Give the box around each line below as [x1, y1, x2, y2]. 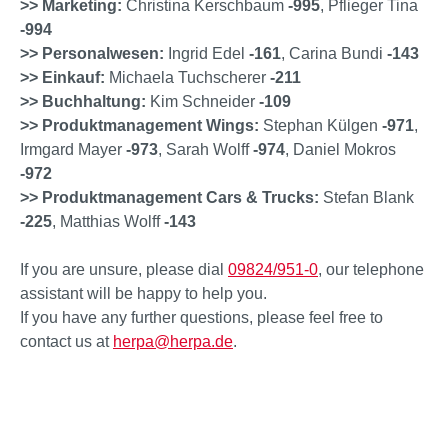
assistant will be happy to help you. [20, 285, 267, 302]
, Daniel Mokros [285, 141, 396, 158]
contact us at [20, 333, 113, 350]
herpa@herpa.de [113, 333, 233, 350]
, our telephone [318, 261, 424, 278]
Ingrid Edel [164, 45, 249, 62]
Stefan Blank [323, 189, 414, 206]
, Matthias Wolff [52, 213, 164, 230]
